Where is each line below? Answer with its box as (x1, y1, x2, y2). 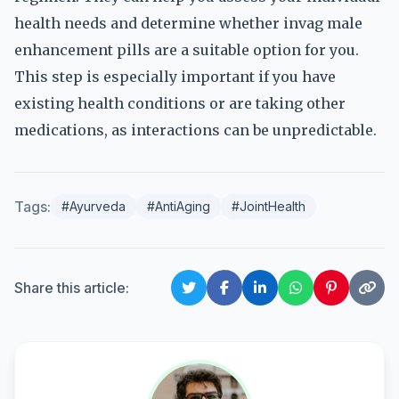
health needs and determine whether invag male (14, 14, 362, 32)
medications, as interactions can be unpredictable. (14, 121, 377, 139)
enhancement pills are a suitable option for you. (14, 41, 359, 59)
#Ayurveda (61, 199, 126, 214)
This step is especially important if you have (14, 68, 336, 85)
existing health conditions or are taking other (14, 94, 346, 112)
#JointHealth (232, 199, 305, 214)
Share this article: (14, 279, 129, 297)
